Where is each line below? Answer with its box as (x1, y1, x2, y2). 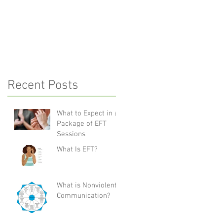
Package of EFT (57, 119, 107, 128)
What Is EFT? (57, 145, 98, 154)
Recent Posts (7, 77, 78, 93)
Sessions (57, 129, 85, 139)
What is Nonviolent (57, 181, 117, 190)
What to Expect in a (57, 109, 118, 118)
